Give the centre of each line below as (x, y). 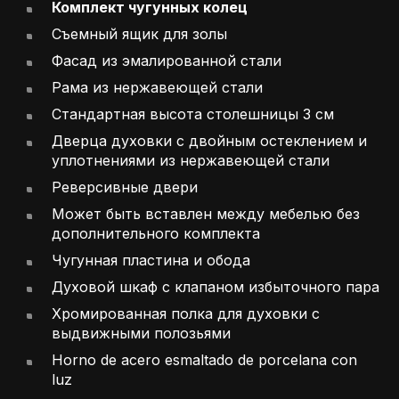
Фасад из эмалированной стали (167, 61)
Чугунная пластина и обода (151, 261)
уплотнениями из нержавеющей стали (191, 161)
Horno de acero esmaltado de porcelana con (204, 360)
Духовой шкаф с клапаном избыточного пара (216, 287)
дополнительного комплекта (156, 234)
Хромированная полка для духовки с (186, 314)
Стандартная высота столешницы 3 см (193, 114)
